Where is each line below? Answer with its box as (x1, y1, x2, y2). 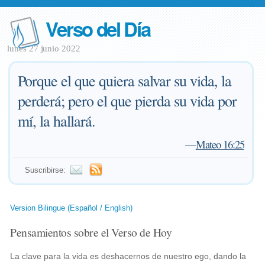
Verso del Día (46, 15, 150, 43)
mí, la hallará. (18, 111, 96, 131)
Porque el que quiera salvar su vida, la (18, 70, 232, 91)
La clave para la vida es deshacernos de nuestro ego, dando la (10, 251, 247, 261)
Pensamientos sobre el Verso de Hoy (10, 224, 172, 240)
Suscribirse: (25, 166, 66, 174)
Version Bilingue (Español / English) (10, 203, 133, 212)
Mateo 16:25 (195, 137, 244, 151)
